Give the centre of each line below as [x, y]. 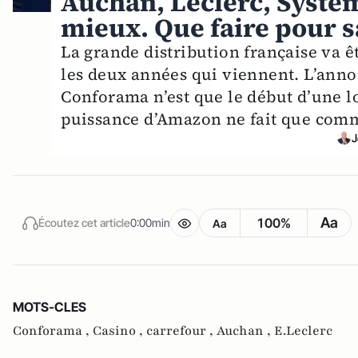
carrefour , [181, 330]
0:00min [150, 223]
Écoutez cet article [84, 223]
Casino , [119, 330]
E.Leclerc [303, 330]
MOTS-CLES [50, 306]
